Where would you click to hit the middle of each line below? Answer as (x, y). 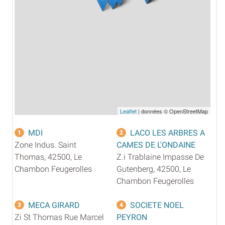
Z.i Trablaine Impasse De (160, 157)
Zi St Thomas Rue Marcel (59, 217)
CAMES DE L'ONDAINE (156, 145)
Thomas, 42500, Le (48, 157)
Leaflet (128, 111)
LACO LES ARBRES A (167, 133)
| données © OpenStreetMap (172, 111)
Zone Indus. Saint (45, 145)
